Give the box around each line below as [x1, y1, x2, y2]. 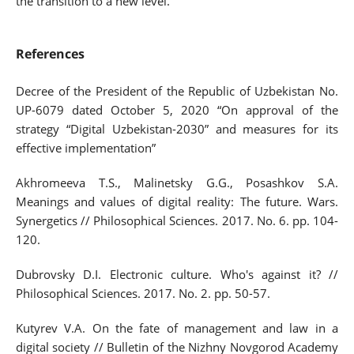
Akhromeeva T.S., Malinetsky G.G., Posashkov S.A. [15, 175, 339, 191]
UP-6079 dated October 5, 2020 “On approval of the [15, 102, 339, 119]
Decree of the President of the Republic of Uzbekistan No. [15, 83, 339, 100]
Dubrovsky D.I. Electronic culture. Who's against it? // [15, 266, 339, 283]
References [15, 45, 85, 63]
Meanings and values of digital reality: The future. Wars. [15, 194, 339, 210]
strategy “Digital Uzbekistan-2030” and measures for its [15, 121, 339, 137]
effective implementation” [15, 140, 156, 156]
